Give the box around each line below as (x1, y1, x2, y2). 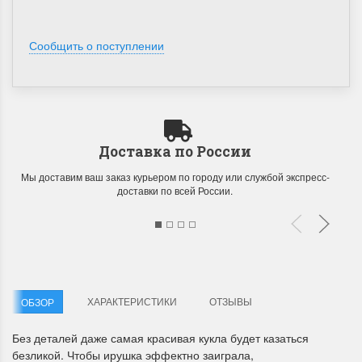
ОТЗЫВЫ (209, 294, 252, 309)
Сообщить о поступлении (29, 37, 164, 54)
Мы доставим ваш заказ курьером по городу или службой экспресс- (20, 170, 330, 184)
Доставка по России (99, 142, 251, 162)
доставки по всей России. (117, 183, 233, 198)
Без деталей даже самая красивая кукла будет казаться (12, 330, 309, 347)
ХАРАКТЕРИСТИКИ (87, 294, 177, 309)
